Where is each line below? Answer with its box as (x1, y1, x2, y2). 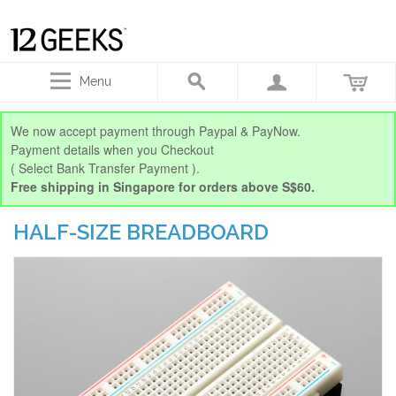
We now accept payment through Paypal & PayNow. (11, 122, 301, 140)
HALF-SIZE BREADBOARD (13, 219, 269, 245)
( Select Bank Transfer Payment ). (11, 159, 200, 177)
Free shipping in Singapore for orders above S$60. (11, 178, 315, 195)
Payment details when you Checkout (11, 141, 214, 158)
